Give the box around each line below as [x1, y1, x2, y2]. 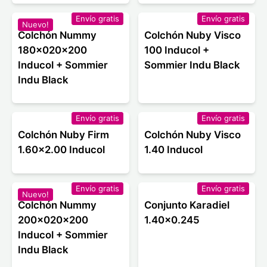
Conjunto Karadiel [144, 198, 229, 211]
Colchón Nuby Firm [18, 129, 109, 141]
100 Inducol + [144, 44, 209, 57]
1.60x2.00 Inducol [18, 144, 105, 156]
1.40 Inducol [144, 144, 203, 156]
